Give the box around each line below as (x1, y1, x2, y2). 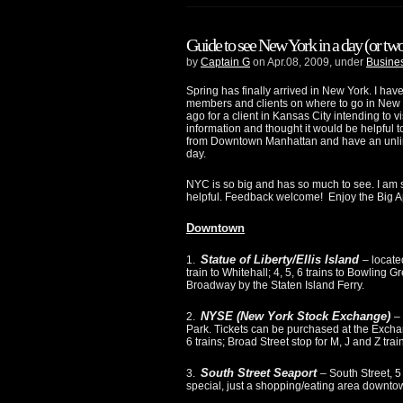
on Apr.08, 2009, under (250, 56, 366, 69)
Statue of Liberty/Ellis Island (201, 253, 363, 267)
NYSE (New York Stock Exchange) (201, 309, 394, 324)
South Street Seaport (201, 366, 320, 381)
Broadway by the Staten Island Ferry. (186, 279, 364, 292)
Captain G (201, 56, 250, 69)
